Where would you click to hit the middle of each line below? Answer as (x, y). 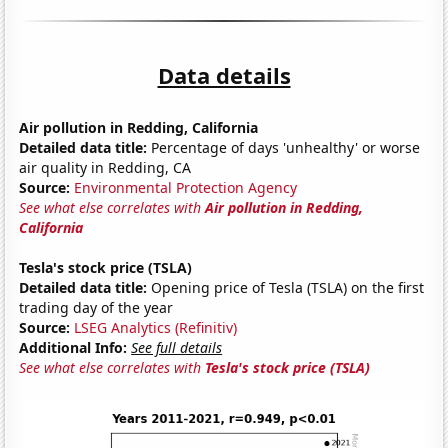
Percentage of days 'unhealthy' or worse (284, 147)
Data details (224, 74)
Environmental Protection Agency (186, 187)
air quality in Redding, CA (105, 167)
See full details (177, 347)
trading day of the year (96, 307)
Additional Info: (73, 347)
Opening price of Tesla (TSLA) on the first (286, 287)
